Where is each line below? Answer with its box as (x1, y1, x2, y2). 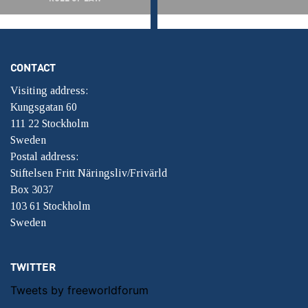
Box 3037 (10, 184, 54, 195)
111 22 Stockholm (10, 118, 89, 129)
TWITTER (10, 260, 56, 273)
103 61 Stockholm (10, 200, 90, 212)
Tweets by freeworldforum (10, 283, 148, 297)
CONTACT (10, 60, 56, 74)
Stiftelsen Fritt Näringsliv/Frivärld (10, 167, 167, 179)
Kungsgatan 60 (10, 101, 77, 113)
